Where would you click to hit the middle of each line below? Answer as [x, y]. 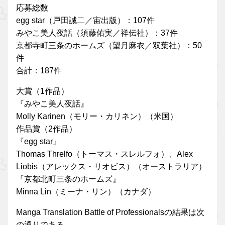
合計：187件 [39, 70]
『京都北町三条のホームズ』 [68, 179]
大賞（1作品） [42, 91]
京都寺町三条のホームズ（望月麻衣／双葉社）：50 [109, 45]
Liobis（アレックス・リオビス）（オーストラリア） [111, 166]
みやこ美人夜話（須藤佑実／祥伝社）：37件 [97, 33]
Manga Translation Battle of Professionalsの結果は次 [110, 212]
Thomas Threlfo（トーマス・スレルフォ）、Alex [104, 154]
